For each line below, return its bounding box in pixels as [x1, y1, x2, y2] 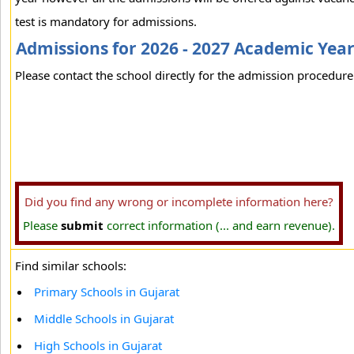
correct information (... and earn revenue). [104, 217, 335, 233]
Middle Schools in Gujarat [34, 311, 174, 326]
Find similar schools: [15, 258, 126, 273]
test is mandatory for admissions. [15, 13, 197, 29]
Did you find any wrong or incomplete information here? [24, 194, 333, 209]
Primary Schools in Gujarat [34, 284, 179, 299]
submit [61, 217, 104, 233]
